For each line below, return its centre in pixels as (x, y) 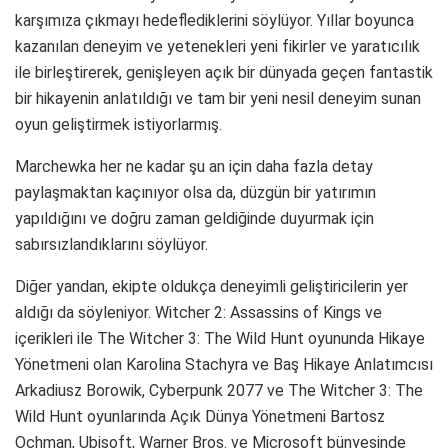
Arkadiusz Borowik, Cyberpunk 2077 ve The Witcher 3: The (219, 390)
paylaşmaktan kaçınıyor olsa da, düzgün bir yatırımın (195, 192)
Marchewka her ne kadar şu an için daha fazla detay (194, 166)
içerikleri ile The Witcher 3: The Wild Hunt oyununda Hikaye (220, 338)
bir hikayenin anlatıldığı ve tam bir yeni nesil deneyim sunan (218, 98)
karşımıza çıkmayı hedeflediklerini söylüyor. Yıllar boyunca (214, 20)
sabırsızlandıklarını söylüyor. (111, 244)
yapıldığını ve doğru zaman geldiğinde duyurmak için (194, 218)
